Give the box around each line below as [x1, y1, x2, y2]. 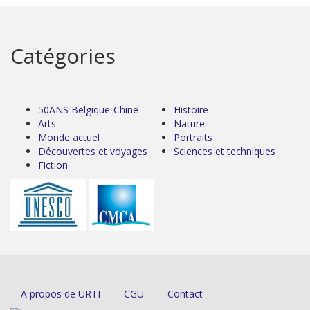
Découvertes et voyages [38, 144, 147, 158]
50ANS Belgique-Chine [38, 102, 138, 116]
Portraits [174, 130, 212, 144]
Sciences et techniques [174, 144, 275, 158]
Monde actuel [38, 130, 100, 144]
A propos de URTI [21, 286, 100, 300]
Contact [167, 286, 203, 300]
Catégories [10, 41, 116, 70]
